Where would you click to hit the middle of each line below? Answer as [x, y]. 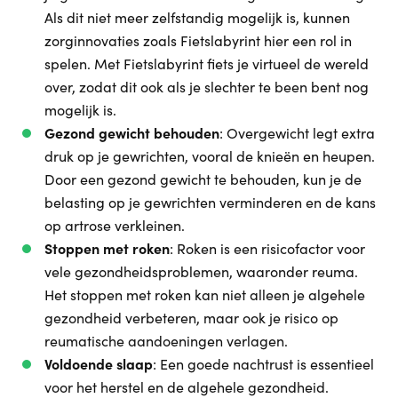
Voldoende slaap [99, 364]
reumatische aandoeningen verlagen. [166, 341]
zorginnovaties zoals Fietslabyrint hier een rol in [198, 40]
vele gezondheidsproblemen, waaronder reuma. [201, 271]
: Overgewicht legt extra [297, 133]
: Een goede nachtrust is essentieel [263, 364]
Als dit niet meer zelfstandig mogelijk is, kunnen [197, 17]
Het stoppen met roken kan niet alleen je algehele [205, 295]
